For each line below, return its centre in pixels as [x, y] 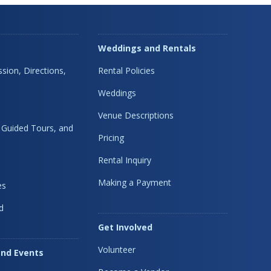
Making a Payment [135, 182]
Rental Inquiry [125, 160]
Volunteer [117, 249]
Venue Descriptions [136, 115]
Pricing [111, 137]
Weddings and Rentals [147, 48]
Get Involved [126, 227]
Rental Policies [127, 70]
